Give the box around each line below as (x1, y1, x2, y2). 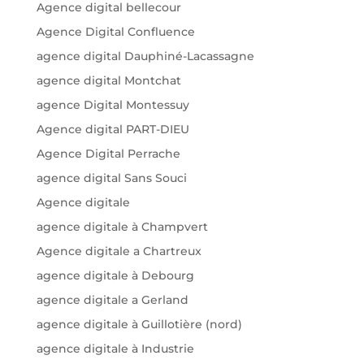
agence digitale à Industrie (36, 341, 194, 357)
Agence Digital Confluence (36, 24, 195, 40)
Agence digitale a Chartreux (36, 244, 201, 259)
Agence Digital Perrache (36, 146, 180, 162)
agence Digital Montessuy (36, 97, 189, 113)
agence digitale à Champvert (36, 219, 208, 235)
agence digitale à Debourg (36, 268, 194, 284)
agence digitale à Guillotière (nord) (36, 317, 242, 332)
